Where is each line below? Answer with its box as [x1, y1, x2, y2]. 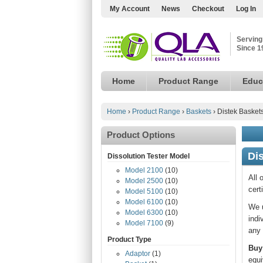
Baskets [186, 107, 211, 116]
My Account [110, 5, 150, 13]
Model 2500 [125, 177, 163, 185]
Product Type [107, 235, 151, 244]
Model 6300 [125, 208, 163, 217]
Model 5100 [125, 187, 163, 195]
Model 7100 [125, 219, 163, 227]
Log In [236, 5, 256, 13]
